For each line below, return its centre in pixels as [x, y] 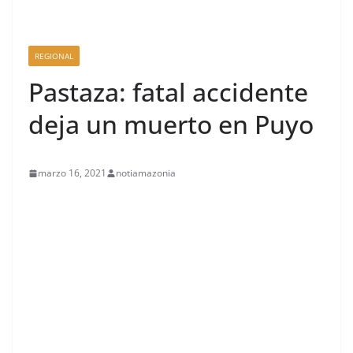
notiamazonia [146, 173]
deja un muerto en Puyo [171, 124]
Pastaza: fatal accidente [168, 92]
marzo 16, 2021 [72, 173]
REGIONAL [54, 56]
